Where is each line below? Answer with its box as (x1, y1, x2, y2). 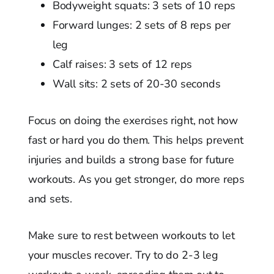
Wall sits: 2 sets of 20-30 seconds (52, 76, 221, 91)
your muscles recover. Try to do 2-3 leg (28, 247, 218, 262)
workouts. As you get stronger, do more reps (28, 171, 245, 187)
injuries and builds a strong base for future (28, 152, 234, 167)
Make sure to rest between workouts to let (28, 228, 235, 243)
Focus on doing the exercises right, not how (28, 113, 238, 128)
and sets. (28, 191, 73, 206)
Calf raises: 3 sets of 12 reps (52, 56, 193, 72)
